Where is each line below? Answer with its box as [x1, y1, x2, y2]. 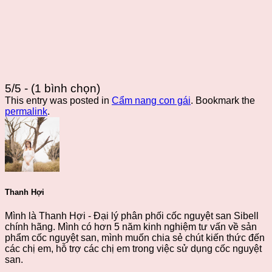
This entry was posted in [5, 95, 112, 106]
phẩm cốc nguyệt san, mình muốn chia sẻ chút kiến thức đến [5, 232, 265, 243]
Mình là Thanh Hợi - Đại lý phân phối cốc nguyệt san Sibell [5, 210, 259, 221]
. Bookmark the [191, 95, 255, 106]
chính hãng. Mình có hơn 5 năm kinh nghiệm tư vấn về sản [5, 221, 257, 232]
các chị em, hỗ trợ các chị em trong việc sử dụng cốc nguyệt [5, 243, 262, 254]
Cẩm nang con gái [112, 95, 191, 106]
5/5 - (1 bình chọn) [5, 82, 100, 95]
